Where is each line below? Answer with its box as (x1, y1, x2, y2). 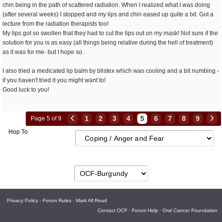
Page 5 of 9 (31, 115, 61, 122)
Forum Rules (43, 198, 71, 203)
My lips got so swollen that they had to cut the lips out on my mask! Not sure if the (2, 30, 218, 37)
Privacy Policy (7, 198, 38, 203)
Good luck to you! (2, 86, 49, 93)
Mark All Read (76, 198, 107, 203)
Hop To (8, 128, 28, 135)
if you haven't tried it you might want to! (2, 77, 106, 84)
